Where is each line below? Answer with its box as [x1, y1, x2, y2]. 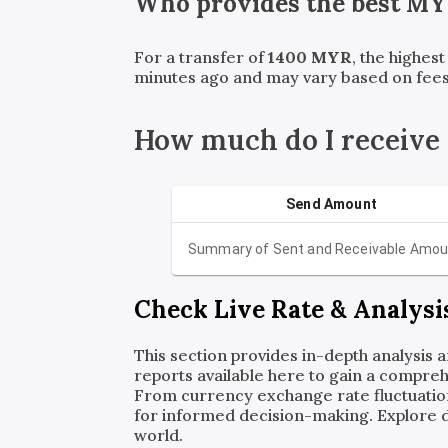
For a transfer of [134, 47, 269, 68]
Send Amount [286, 196, 377, 213]
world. [134, 425, 184, 445]
